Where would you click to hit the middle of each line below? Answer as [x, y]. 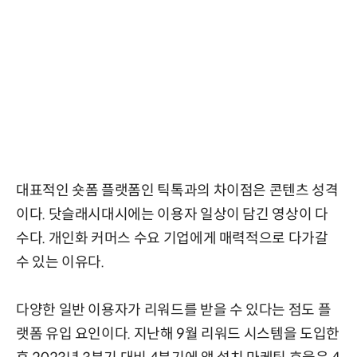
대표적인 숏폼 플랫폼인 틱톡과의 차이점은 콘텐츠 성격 [177, 190]
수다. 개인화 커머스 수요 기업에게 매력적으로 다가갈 [172, 238]
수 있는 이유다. [60, 262]
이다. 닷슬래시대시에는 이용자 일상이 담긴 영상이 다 [172, 214]
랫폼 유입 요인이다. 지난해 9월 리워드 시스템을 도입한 [178, 333]
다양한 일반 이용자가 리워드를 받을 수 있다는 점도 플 [174, 310]
